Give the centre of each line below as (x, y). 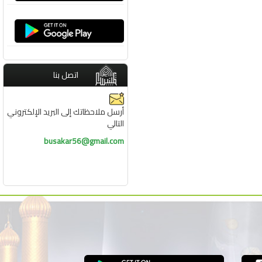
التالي (116, 123)
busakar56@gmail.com (84, 141)
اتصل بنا (65, 75)
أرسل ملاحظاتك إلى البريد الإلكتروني (65, 112)
